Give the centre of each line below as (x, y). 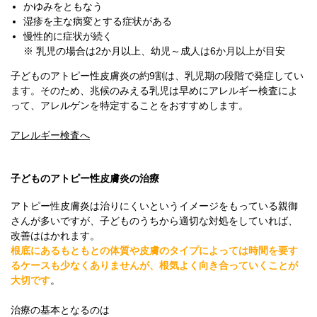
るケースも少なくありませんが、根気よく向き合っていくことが (154, 265)
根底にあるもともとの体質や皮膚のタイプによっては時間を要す (154, 250)
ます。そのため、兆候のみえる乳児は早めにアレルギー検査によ (154, 91)
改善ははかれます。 (55, 236)
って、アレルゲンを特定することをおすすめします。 (129, 105)
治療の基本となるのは (60, 310)
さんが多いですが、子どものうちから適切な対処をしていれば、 (154, 221)
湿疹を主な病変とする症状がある (97, 21)
